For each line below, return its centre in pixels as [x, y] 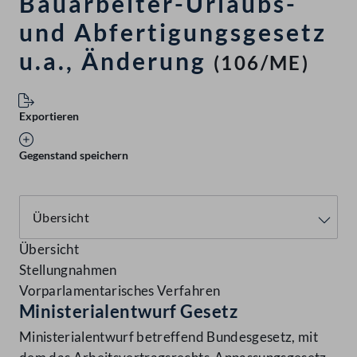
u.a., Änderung [113, 61]
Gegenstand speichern [74, 155]
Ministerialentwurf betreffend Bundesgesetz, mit [169, 337]
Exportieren [49, 116]
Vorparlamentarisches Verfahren [120, 291]
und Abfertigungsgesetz [173, 32]
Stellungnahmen [68, 270]
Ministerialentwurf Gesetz [128, 312]
